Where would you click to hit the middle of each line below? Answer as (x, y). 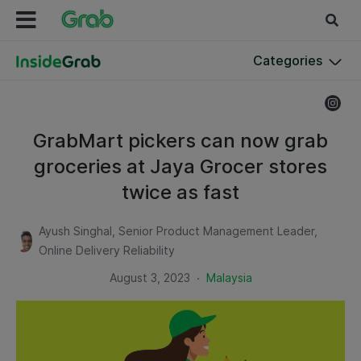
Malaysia (229, 278)
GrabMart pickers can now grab (180, 141)
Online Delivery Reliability (107, 250)
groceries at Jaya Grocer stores (180, 166)
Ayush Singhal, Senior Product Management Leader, (178, 231)
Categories (288, 60)
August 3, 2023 (149, 278)
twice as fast (180, 192)
